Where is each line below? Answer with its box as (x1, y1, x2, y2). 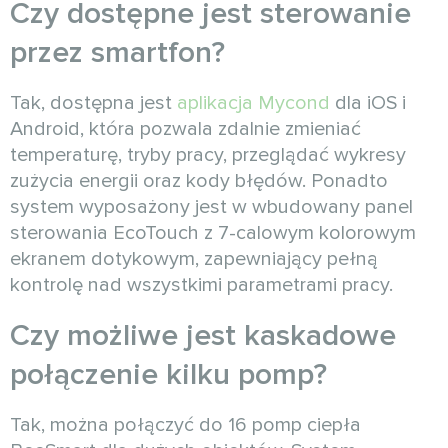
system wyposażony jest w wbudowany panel (10, 195, 413, 220)
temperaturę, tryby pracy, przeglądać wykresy (10, 143, 406, 168)
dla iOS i (330, 91, 406, 116)
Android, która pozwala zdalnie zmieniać (10, 117, 361, 142)
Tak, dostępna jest (10, 91, 177, 116)
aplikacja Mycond (177, 91, 330, 116)
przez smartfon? (10, 34, 225, 72)
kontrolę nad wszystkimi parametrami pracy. (10, 273, 393, 298)
